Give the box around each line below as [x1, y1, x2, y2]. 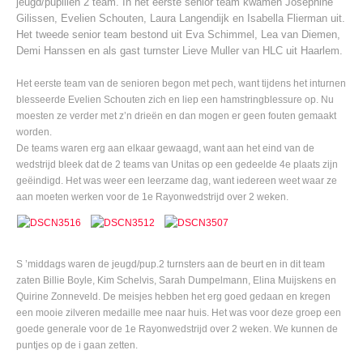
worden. [16, 126, 52, 138]
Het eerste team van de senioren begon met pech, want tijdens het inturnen [16, 78, 346, 89]
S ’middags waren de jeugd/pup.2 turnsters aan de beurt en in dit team [16, 258, 325, 270]
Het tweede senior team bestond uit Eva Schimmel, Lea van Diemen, [16, 28, 340, 41]
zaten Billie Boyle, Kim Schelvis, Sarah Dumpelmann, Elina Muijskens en [16, 275, 336, 286]
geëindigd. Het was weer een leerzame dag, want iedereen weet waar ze [16, 175, 337, 186]
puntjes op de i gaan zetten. [16, 340, 138, 351]
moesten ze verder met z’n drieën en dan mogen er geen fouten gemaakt [16, 110, 336, 122]
